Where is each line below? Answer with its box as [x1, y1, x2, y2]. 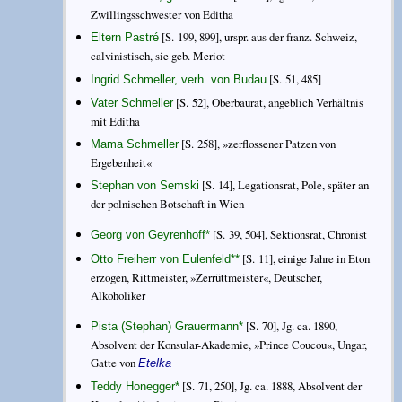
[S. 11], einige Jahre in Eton [240, 249, 371, 267]
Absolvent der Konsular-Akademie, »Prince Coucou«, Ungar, [91, 336, 368, 353]
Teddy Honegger [91, 379, 176, 393]
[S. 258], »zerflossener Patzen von [179, 135, 336, 152]
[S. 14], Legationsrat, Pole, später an [199, 177, 370, 194]
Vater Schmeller [91, 95, 174, 109]
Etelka [138, 355, 172, 370]
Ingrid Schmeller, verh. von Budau [91, 72, 267, 86]
